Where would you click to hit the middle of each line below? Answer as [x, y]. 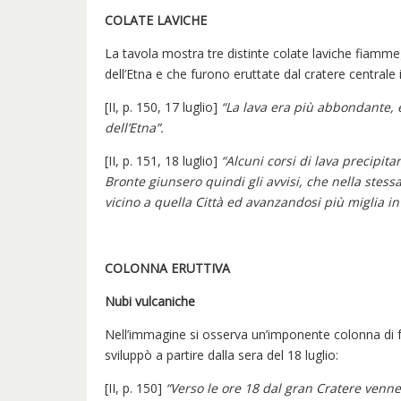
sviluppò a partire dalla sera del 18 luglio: [222, 354]
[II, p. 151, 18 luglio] [163, 160]
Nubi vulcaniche [150, 301]
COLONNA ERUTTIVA [167, 268]
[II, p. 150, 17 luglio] [163, 107]
